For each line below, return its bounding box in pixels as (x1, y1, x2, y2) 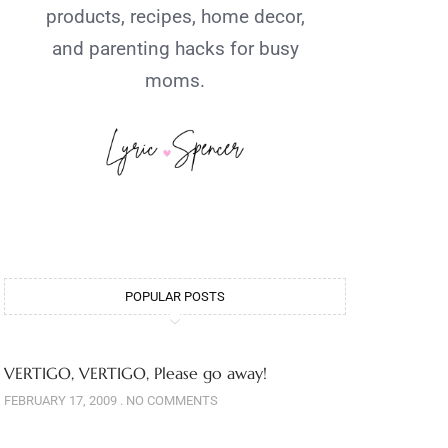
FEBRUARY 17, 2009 (4, 393, 120, 409)
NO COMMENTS (123, 393, 218, 409)
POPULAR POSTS (125, 289, 225, 305)
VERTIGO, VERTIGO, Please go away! (4, 363, 267, 384)
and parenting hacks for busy (51, 37, 299, 61)
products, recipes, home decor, (45, 5, 305, 29)
